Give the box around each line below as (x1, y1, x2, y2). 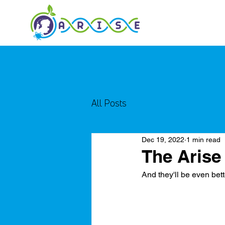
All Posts (91, 96, 127, 109)
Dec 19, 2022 (142, 135, 184, 144)
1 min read (186, 135, 220, 144)
